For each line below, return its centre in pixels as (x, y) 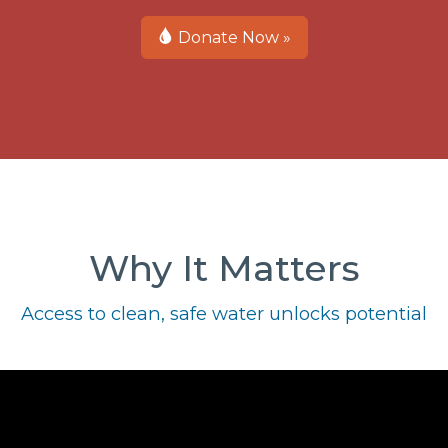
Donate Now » (232, 37)
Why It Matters (224, 268)
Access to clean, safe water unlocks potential (224, 313)
